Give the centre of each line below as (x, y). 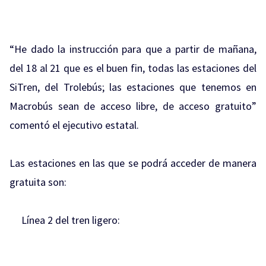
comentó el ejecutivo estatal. (74, 125)
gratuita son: (38, 182)
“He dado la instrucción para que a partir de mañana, (133, 49)
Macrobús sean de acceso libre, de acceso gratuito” (133, 106)
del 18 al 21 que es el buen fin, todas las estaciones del (133, 68)
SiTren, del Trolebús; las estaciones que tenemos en (133, 87)
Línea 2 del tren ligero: (65, 220)
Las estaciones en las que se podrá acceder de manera (133, 163)
